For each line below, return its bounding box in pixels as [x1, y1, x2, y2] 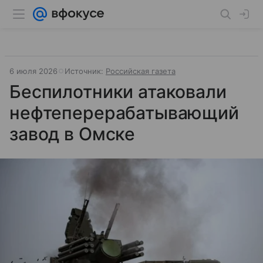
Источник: [65, 66, 106, 76]
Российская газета [106, 66, 176, 76]
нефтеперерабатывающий [9, 102, 239, 123]
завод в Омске [9, 123, 136, 144]
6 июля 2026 [9, 66, 58, 76]
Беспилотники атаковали [9, 81, 227, 102]
